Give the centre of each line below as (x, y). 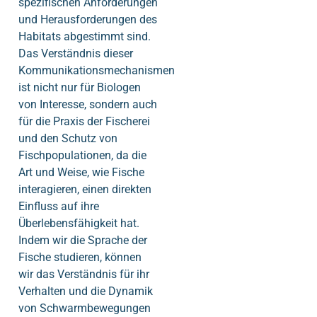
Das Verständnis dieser (76, 54)
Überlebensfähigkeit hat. (79, 224)
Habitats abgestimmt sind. (85, 37)
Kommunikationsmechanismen (97, 71)
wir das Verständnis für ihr (84, 275)
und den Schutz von (68, 139)
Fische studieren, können (80, 258)
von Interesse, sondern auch (88, 105)
